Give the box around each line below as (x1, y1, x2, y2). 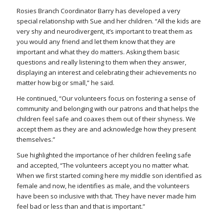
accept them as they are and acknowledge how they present (16, 125, 196, 134)
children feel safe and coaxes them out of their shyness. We (16, 114, 196, 124)
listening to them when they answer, (77, 58, 186, 67)
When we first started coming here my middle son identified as (16, 171, 202, 180)
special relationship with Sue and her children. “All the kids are (16, 17, 201, 26)
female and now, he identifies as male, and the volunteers (16, 181, 190, 191)
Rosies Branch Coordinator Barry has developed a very (16, 6, 180, 16)
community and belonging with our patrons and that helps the (16, 104, 199, 113)
